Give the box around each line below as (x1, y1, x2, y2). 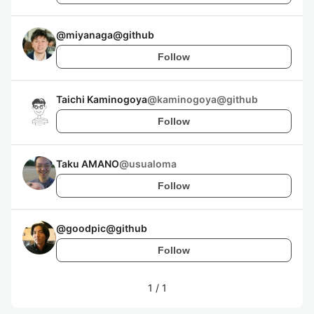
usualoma (129, 158, 177, 170)
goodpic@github (66, 222, 147, 234)
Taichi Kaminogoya (56, 93, 147, 105)
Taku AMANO (56, 158, 119, 170)
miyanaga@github (66, 29, 154, 41)
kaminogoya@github (157, 93, 258, 105)
